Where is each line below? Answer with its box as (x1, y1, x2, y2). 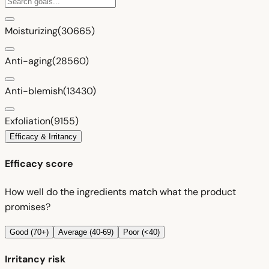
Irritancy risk (5, 252, 65, 265)
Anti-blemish (5, 85, 63, 98)
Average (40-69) (58, 227, 113, 237)
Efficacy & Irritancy (10, 132, 77, 142)
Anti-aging (5, 55, 52, 68)
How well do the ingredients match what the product (5, 185, 236, 198)
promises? (5, 200, 50, 213)
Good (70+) (10, 227, 49, 237)
